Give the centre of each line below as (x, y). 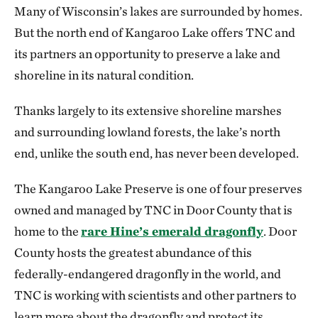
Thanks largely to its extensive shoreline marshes (148, 111)
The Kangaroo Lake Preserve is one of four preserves (158, 189)
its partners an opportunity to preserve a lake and (147, 54)
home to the (48, 231)
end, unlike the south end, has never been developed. (157, 153)
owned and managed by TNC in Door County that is (153, 210)
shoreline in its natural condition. (104, 75)
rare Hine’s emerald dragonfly (172, 231)
